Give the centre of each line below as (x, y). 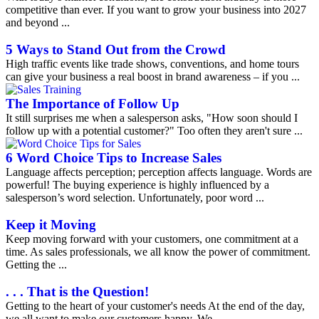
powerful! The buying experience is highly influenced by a (137, 185)
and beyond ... (38, 22)
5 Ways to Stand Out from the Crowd (116, 49)
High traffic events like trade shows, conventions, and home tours (152, 64)
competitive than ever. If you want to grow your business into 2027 (156, 10)
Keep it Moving (51, 225)
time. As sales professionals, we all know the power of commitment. (158, 252)
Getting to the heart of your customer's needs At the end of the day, (155, 306)
